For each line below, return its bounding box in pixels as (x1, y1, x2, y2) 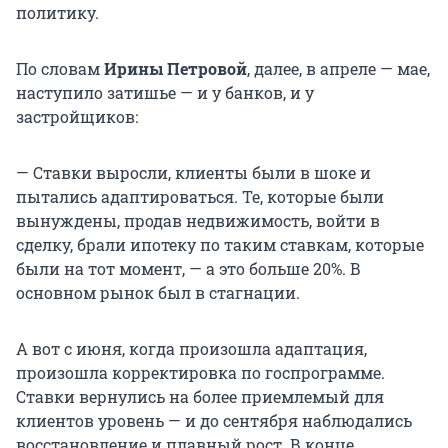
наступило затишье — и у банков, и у (16, 82, 314, 104)
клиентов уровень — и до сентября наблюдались (16, 410, 412, 432)
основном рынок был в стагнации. (16, 282, 300, 304)
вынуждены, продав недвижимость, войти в (16, 210, 380, 232)
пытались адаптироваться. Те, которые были (16, 186, 384, 208)
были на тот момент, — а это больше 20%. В (16, 258, 361, 280)
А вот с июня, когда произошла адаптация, (16, 338, 367, 360)
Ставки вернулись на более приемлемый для (16, 386, 384, 408)
